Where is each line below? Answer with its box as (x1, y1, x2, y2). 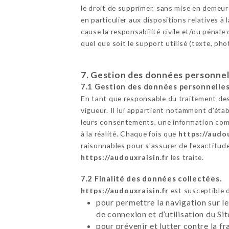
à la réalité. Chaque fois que (80, 129, 178, 138)
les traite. (168, 152, 204, 162)
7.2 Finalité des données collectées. (80, 174, 222, 183)
